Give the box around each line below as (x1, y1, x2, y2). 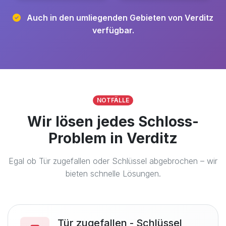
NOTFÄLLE (97, 96, 129, 104)
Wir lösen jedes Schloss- (27, 113, 199, 130)
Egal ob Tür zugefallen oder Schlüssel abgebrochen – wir (9, 156, 217, 166)
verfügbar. (92, 25, 134, 35)
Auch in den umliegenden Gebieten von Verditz (25, 13, 213, 23)
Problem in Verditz (48, 130, 178, 147)
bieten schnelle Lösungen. (65, 168, 161, 179)
